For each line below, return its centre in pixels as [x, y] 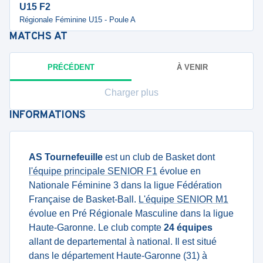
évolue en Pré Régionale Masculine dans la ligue [131, 213]
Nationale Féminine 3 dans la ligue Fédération [125, 185]
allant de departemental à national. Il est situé [123, 242]
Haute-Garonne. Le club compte [96, 227]
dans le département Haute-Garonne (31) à [118, 256]
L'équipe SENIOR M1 [183, 199]
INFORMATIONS [48, 115]
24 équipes [188, 227]
